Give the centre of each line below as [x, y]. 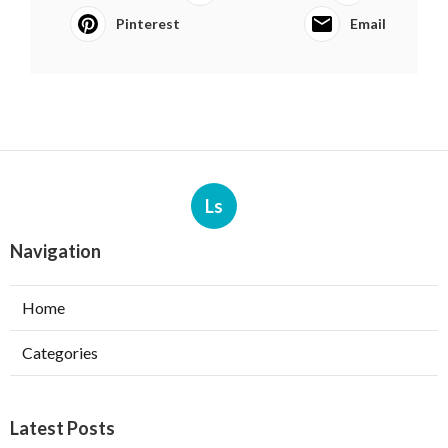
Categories [60, 352]
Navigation [55, 251]
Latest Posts [62, 428]
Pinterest [148, 23]
